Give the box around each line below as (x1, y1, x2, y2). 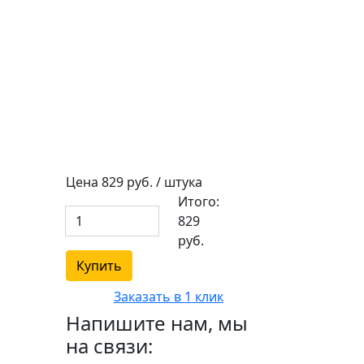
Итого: (178, 192, 220, 210)
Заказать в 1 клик (113, 287, 223, 305)
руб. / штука (126, 172, 202, 191)
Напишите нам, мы (65, 309, 248, 336)
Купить (76, 256, 122, 275)
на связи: (65, 331, 153, 359)
